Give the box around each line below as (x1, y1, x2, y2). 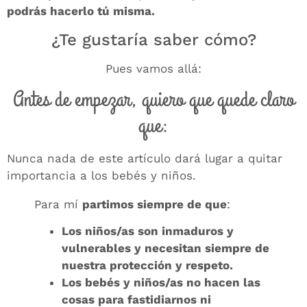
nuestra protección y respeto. (62, 258, 233, 273)
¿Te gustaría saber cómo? (51, 29, 256, 49)
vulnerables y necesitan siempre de (62, 241, 269, 256)
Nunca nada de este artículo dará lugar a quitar (7, 151, 282, 166)
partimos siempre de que (82, 197, 227, 212)
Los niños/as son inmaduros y (62, 224, 234, 238)
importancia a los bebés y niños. (7, 169, 196, 183)
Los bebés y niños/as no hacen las (62, 275, 260, 290)
